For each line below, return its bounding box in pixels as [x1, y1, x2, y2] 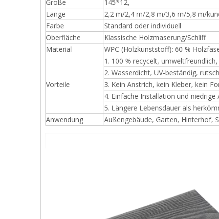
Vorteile [46, 80, 70, 89]
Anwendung [46, 115, 83, 124]
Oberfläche [46, 33, 81, 42]
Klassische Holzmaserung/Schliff [104, 33, 206, 42]
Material [46, 44, 72, 54]
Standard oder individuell [104, 21, 181, 30]
